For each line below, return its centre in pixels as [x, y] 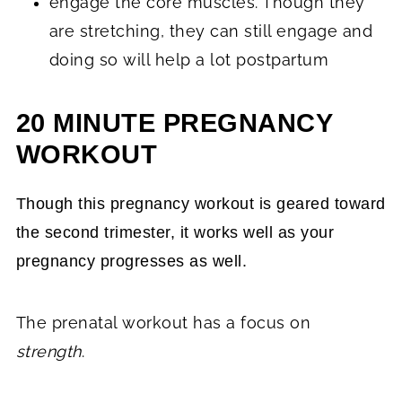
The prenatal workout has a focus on [163, 322]
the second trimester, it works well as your [175, 232]
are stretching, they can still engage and [211, 31]
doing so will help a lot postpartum [189, 59]
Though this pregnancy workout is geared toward [201, 203]
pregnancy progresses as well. [131, 261]
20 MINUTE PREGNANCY [174, 122]
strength [48, 351]
